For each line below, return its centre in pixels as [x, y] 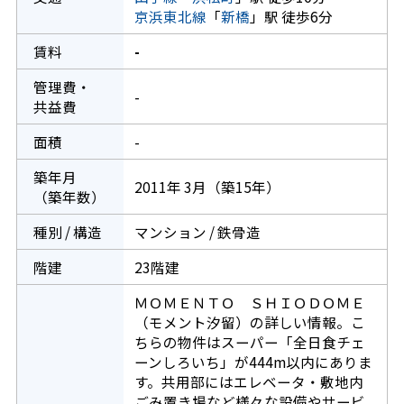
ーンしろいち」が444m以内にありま [253, 362]
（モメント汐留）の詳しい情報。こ [249, 322]
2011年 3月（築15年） [207, 187]
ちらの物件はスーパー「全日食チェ [249, 342]
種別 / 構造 [67, 232]
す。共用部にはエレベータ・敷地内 [248, 382]
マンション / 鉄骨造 [197, 232]
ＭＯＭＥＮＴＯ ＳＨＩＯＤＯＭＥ [249, 303]
